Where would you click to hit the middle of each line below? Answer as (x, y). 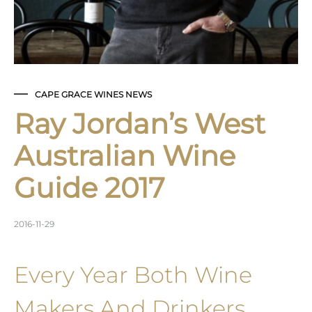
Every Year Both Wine (133, 275)
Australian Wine (125, 156)
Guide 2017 (89, 188)
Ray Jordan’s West (140, 124)
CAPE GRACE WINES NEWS (93, 95)
